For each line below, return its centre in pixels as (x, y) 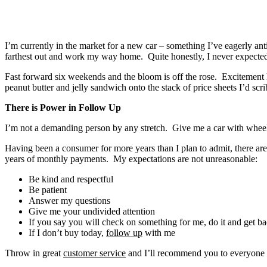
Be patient (48, 190)
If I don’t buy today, (67, 233)
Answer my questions (69, 201)
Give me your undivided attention (92, 211)
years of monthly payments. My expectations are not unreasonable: (131, 159)
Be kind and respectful (71, 179)
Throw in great (34, 253)
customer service (94, 253)
